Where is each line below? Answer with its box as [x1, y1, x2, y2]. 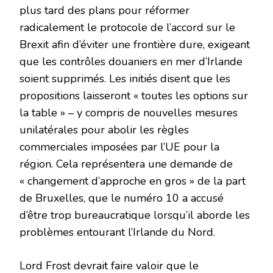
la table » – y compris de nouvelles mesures [19, 105, 238, 121]
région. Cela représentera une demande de [19, 157, 233, 172]
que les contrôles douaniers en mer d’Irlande [19, 54, 243, 69]
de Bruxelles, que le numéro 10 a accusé [19, 191, 224, 206]
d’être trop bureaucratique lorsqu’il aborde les [19, 208, 250, 223]
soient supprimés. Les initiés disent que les [19, 71, 230, 87]
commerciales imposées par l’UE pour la [19, 140, 219, 155]
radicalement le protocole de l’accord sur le [19, 20, 235, 35]
